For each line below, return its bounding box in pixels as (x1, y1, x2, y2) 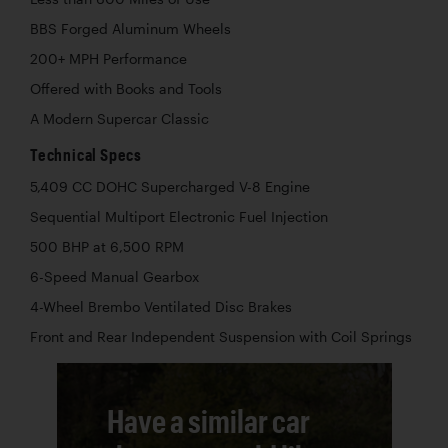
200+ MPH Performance (30, 50, 187, 67)
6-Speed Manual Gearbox (30, 268, 199, 285)
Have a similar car (106, 401, 310, 439)
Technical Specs (30, 144, 142, 164)
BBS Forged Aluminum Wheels (30, 20, 231, 37)
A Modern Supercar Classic (30, 110, 209, 127)
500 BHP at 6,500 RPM (30, 238, 184, 255)
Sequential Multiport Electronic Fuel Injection (30, 208, 328, 225)
